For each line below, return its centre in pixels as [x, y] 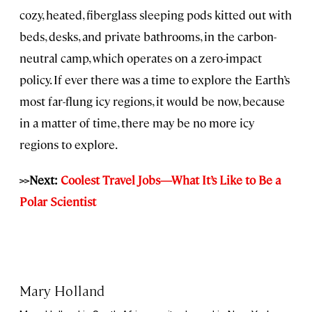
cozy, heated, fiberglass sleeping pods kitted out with [156, 14]
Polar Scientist [58, 201]
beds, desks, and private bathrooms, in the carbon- [148, 36]
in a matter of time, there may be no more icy [137, 122]
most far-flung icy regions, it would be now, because [152, 101]
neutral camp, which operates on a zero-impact [141, 57]
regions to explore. [69, 144]
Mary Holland [62, 290]
